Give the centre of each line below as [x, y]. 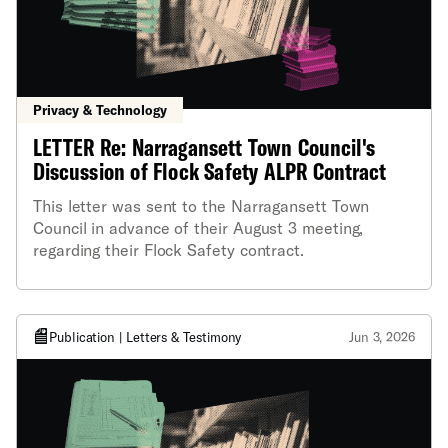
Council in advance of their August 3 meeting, [198, 228]
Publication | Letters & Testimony [145, 337]
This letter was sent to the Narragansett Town [201, 206]
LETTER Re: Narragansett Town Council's [204, 147]
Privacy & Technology [100, 110]
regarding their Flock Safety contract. [168, 250]
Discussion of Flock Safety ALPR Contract [210, 171]
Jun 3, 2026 [381, 337]
